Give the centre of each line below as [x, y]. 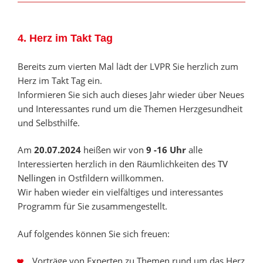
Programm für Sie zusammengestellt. [92, 206]
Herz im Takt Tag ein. [60, 80]
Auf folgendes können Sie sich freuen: [94, 233]
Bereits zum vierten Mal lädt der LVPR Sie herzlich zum [128, 66]
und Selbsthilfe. [49, 122]
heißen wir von [115, 150]
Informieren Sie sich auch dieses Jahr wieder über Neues [131, 94]
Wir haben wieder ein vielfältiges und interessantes [120, 192]
